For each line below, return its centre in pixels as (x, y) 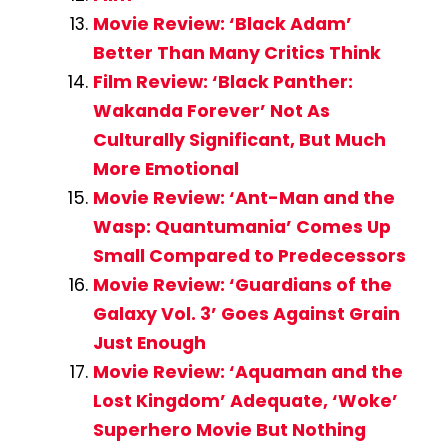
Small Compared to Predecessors (249, 256)
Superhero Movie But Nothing (229, 430)
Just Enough (149, 343)
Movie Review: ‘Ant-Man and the (243, 198)
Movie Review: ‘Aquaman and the (247, 372)
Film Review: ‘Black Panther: (222, 82)
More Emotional (165, 169)
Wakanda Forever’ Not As (211, 111)
